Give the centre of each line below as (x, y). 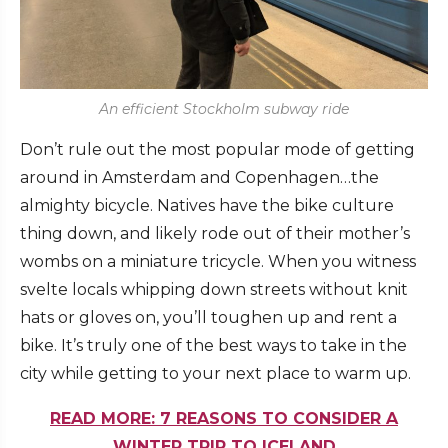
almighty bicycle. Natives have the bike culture (207, 206)
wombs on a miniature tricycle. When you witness (218, 262)
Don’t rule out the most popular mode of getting (217, 150)
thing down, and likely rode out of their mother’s (215, 234)
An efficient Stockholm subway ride (224, 109)
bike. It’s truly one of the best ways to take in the (213, 346)
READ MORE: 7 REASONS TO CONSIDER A (224, 419)
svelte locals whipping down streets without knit (214, 290)
